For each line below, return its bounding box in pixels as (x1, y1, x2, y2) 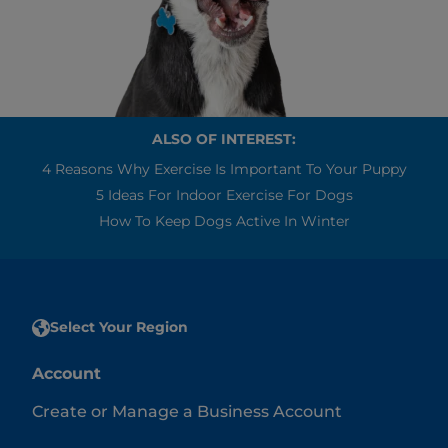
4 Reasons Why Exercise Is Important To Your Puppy (41, 160, 407, 179)
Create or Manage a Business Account (32, 402, 342, 422)
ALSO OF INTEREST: (152, 130, 296, 149)
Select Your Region (50, 318, 188, 337)
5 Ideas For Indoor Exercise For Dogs (95, 186, 353, 205)
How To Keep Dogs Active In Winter (98, 212, 350, 231)
